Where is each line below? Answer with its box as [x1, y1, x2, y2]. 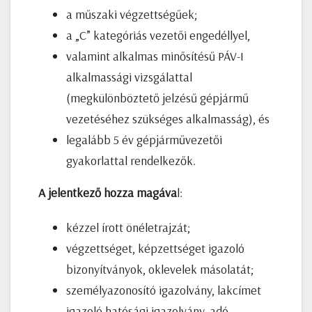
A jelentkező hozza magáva [38, 184, 177, 201]
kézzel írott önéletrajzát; [66, 219, 191, 235]
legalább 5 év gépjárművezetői [66, 131, 222, 148]
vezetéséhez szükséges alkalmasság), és [66, 110, 270, 127]
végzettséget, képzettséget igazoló [66, 240, 244, 256]
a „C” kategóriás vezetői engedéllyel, [66, 26, 250, 43]
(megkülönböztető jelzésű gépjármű [66, 89, 249, 106]
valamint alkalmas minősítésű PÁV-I [66, 47, 244, 64]
